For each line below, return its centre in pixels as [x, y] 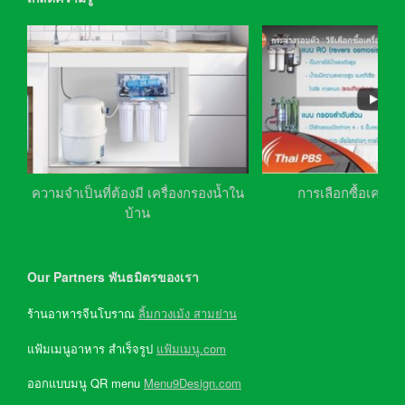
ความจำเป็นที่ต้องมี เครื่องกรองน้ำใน [137, 193]
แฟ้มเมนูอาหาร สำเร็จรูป [92, 348]
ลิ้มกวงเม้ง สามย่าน [188, 314]
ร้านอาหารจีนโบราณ [83, 314]
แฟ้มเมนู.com [191, 348]
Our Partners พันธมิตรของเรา [113, 277]
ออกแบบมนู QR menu [85, 383]
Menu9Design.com [193, 383]
